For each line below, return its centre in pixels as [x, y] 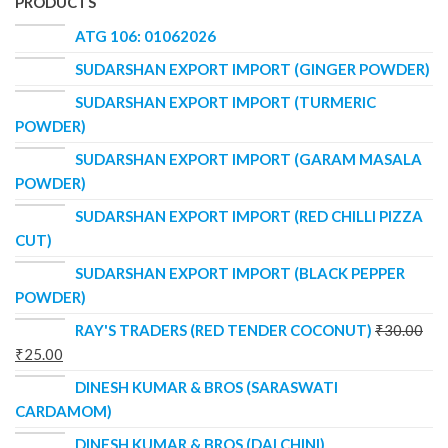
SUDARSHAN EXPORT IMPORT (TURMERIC [225, 101]
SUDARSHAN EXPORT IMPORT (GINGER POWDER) [252, 68]
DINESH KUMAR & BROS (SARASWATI [206, 386]
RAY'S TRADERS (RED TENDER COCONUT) [223, 329]
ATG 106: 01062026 [145, 35]
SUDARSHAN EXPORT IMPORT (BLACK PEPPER [240, 272]
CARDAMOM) [63, 410]
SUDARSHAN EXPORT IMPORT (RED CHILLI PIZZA [249, 215]
